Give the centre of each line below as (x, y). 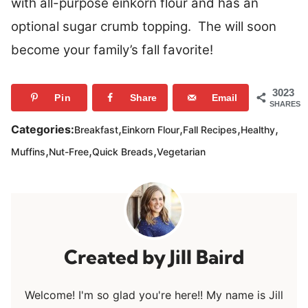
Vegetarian (181, 151)
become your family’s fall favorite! (112, 50)
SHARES (285, 104)
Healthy (258, 129)
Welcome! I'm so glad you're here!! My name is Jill (154, 295)
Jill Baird (207, 257)
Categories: (43, 130)
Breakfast (96, 129)
